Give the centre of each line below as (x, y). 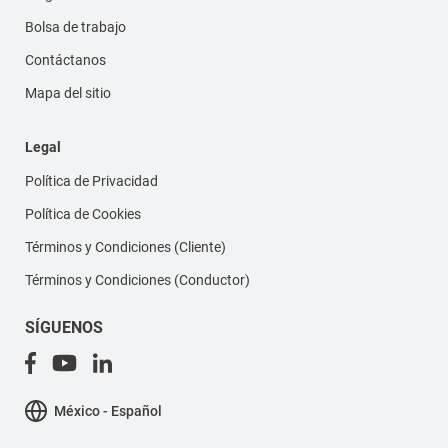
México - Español (108, 410)
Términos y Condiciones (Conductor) (137, 279)
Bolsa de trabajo (75, 26)
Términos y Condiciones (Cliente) (125, 246)
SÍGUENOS (64, 327)
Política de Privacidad (91, 180)
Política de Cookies (83, 213)
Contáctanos (65, 59)
